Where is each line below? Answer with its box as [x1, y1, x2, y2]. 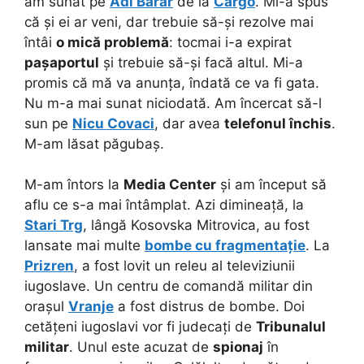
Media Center [123, 176, 216, 193]
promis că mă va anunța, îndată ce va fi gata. [24, 74, 319, 91]
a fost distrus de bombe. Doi [114, 298, 305, 315]
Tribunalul [256, 318, 326, 336]
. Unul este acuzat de [69, 339, 213, 356]
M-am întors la [24, 176, 123, 193]
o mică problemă [56, 33, 169, 50]
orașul [24, 298, 68, 315]
